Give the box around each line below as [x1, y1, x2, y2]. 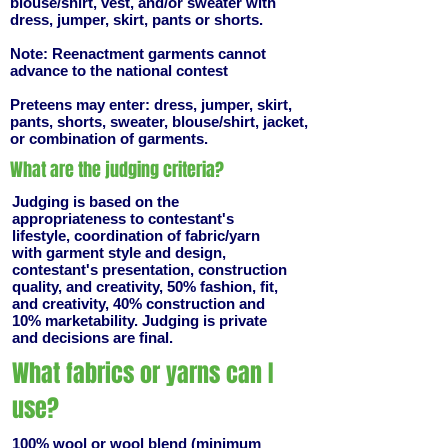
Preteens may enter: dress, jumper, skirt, [10, 96, 292, 113]
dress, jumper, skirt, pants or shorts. [10, 11, 263, 28]
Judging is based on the [12, 193, 179, 210]
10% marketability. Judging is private [12, 312, 267, 329]
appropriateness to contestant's [12, 210, 234, 227]
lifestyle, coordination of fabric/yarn [12, 227, 260, 244]
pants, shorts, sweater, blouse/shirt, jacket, [10, 113, 308, 130]
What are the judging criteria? [10, 157, 224, 183]
